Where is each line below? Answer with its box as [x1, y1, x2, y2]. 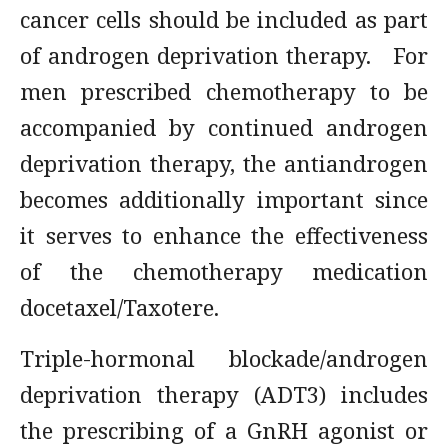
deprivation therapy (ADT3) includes [20, 379, 428, 409]
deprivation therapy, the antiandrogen [20, 148, 428, 178]
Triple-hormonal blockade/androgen [20, 343, 428, 373]
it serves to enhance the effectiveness [20, 220, 428, 250]
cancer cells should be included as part [20, 4, 428, 34]
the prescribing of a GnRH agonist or [20, 415, 428, 445]
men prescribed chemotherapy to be [20, 76, 428, 106]
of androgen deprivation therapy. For [20, 40, 428, 70]
